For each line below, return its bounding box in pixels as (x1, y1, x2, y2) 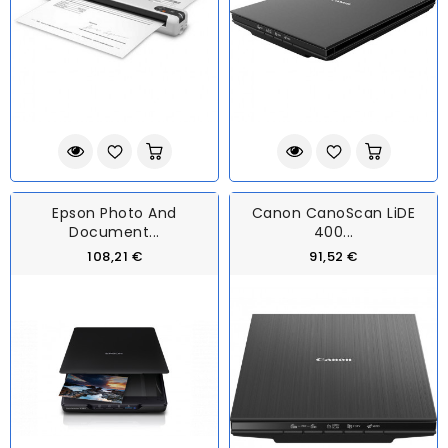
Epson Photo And (52, 203, 177, 224)
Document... (69, 222, 160, 243)
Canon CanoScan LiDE (251, 203, 416, 224)
